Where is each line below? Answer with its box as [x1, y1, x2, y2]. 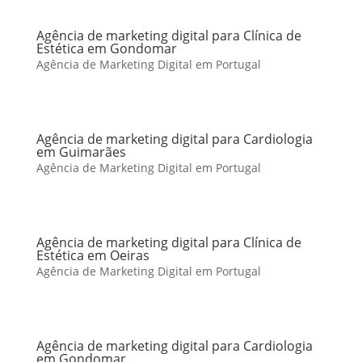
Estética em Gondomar [36, 40, 177, 57]
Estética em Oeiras [36, 246, 149, 264]
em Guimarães [36, 143, 126, 161]
